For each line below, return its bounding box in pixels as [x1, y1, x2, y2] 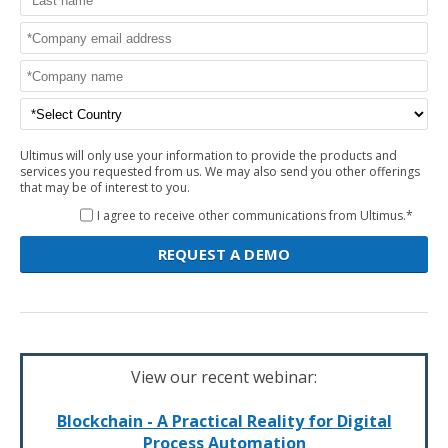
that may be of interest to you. [20, 179, 190, 197]
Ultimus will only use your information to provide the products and [20, 147, 397, 165]
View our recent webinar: [131, 366, 317, 389]
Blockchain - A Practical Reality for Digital [56, 410, 392, 433]
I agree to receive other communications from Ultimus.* [97, 207, 413, 225]
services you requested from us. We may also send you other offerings [20, 163, 420, 181]
